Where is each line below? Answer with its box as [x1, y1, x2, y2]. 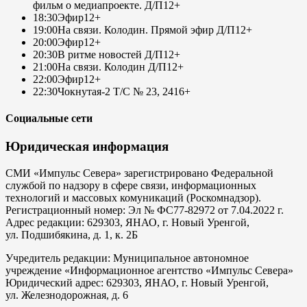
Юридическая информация [5, 139, 169, 154]
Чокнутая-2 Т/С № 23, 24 [58, 85, 173, 97]
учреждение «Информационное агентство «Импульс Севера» [5, 265, 293, 277]
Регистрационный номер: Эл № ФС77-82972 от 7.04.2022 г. [5, 204, 284, 217]
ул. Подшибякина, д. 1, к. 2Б [5, 229, 138, 241]
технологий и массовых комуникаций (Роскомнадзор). [5, 192, 261, 204]
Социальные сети [5, 112, 93, 125]
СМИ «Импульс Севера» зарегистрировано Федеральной [5, 167, 273, 180]
